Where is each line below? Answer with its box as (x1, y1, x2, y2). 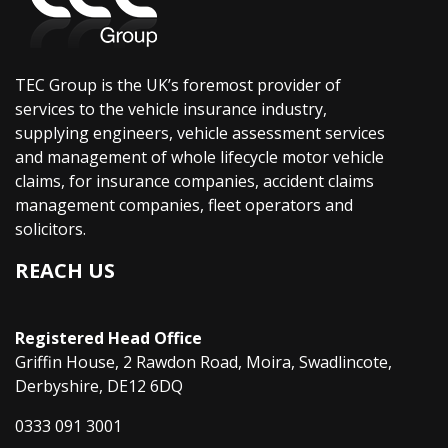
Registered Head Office (15, 326, 202, 349)
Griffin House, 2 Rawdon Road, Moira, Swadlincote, (15, 350, 392, 373)
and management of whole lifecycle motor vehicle (15, 145, 384, 168)
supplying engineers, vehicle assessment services (15, 121, 385, 144)
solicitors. (15, 217, 86, 240)
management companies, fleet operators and (15, 193, 353, 216)
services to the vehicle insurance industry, (15, 97, 327, 120)
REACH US (15, 256, 115, 284)
